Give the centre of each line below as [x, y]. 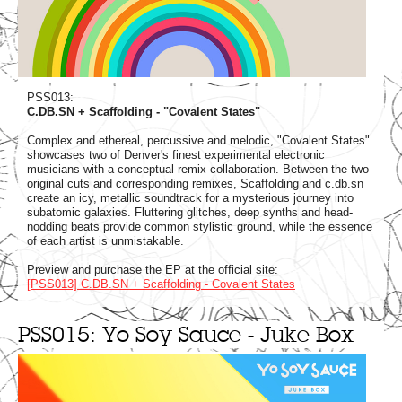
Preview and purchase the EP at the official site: [153, 270]
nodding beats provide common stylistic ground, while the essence [200, 227]
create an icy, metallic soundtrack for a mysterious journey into [190, 198]
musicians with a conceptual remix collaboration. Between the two [198, 170]
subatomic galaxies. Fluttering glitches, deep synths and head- [190, 213]
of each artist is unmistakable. [105, 241]
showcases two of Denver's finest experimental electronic [176, 155]
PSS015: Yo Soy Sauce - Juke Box [186, 335]
